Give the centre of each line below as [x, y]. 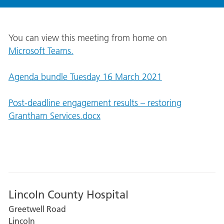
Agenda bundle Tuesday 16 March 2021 [85, 77]
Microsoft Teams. [41, 51]
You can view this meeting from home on [89, 38]
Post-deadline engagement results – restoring [95, 103]
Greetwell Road [37, 209]
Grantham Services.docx [54, 116]
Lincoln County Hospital [68, 194]
